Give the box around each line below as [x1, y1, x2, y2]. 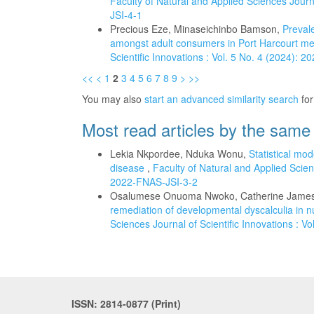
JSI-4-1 [110, 8, 142, 22]
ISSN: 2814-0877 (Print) [71, 296, 181, 310]
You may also [82, 92, 144, 106]
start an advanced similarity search [144, 92, 299, 106]
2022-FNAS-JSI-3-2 [110, 175, 198, 189]
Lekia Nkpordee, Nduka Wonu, [110, 146, 249, 161]
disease [110, 161, 147, 175]
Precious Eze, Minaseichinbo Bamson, [110, 22, 282, 36]
